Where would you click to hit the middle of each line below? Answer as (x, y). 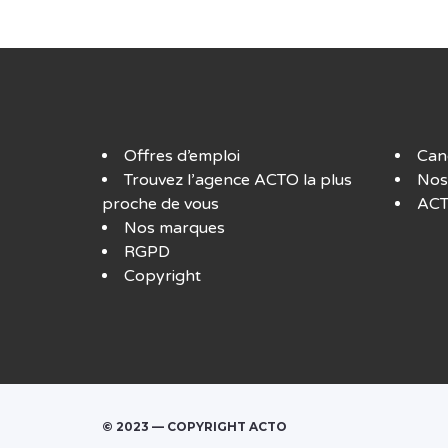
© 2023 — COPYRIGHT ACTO (194, 426)
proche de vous (160, 203)
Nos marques (174, 227)
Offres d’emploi (182, 155)
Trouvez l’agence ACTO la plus (238, 179)
